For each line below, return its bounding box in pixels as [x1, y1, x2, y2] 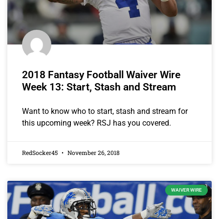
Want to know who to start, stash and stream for [22, 107, 188, 116]
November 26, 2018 [66, 149, 120, 157]
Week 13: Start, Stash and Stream [22, 81, 176, 93]
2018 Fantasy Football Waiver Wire [22, 69, 180, 81]
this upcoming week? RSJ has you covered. [22, 118, 171, 128]
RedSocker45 [22, 149, 59, 157]
